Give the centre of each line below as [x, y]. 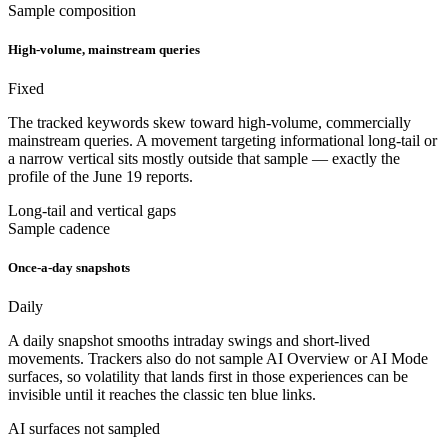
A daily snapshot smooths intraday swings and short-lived [189, 341]
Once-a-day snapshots [69, 268]
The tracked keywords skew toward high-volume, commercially [209, 122]
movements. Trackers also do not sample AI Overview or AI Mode [218, 359]
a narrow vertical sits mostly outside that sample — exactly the [204, 158]
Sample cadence [59, 228]
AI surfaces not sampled [84, 429]
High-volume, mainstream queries [104, 49]
